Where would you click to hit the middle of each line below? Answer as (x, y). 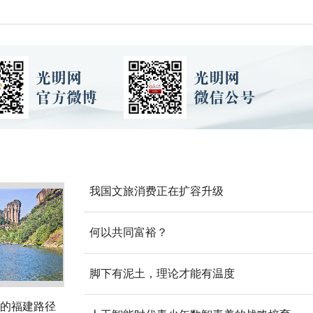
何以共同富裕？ (129, 232)
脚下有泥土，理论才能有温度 (162, 274)
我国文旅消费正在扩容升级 (156, 191)
